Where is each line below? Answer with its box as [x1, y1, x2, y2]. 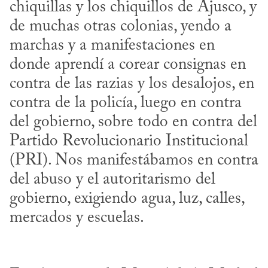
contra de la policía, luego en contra [10, 95, 242, 111]
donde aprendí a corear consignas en [10, 56, 246, 73]
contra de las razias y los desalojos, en [10, 75, 254, 92]
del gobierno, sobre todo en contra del [10, 114, 257, 130]
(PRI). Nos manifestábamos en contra [10, 152, 258, 169]
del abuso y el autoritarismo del [10, 171, 215, 188]
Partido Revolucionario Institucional [10, 133, 248, 150]
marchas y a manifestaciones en [10, 37, 215, 54]
